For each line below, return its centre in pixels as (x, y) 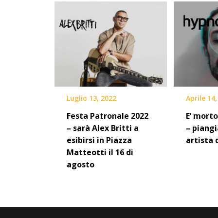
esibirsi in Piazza (99, 140)
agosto (81, 165)
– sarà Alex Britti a (103, 128)
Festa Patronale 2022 (108, 116)
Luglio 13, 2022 (91, 98)
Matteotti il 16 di (100, 153)
